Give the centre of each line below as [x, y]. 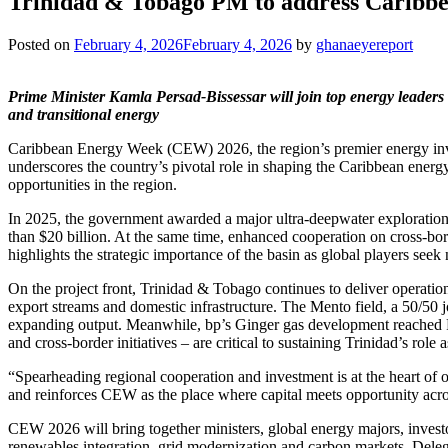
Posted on [41, 44]
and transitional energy [83, 114]
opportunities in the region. [92, 184]
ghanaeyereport [364, 44]
